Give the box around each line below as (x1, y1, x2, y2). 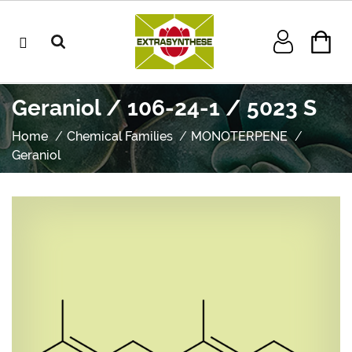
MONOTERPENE (191, 129, 288, 144)
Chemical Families (66, 129, 173, 144)
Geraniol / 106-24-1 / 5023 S (12, 95, 317, 121)
